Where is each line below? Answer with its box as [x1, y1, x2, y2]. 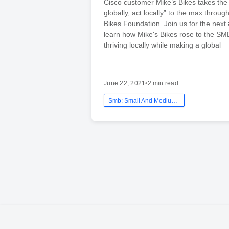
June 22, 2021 [104, 79, 146, 87]
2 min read [147, 79, 178, 87]
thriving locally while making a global [104, 40, 221, 49]
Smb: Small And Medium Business [171, 97, 178, 104]
